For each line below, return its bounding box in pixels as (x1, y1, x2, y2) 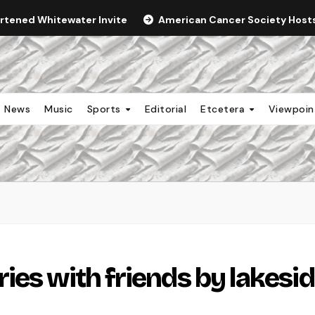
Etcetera (200, 102, 248, 115)
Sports (86, 102, 124, 115)
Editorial (144, 102, 187, 115)
